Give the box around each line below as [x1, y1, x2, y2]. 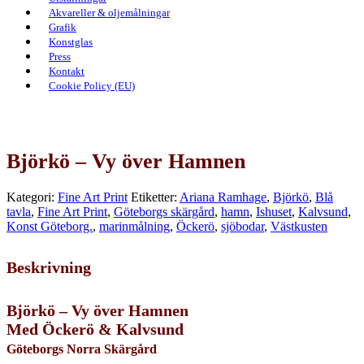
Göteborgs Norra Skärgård [6, 342, 157, 357]
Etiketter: [131, 190, 180, 205]
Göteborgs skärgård [114, 205, 214, 219]
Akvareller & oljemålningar [49, 6, 170, 19]
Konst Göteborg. [6, 219, 93, 234]
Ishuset [256, 205, 292, 219]
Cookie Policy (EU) [49, 80, 135, 93]
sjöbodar [221, 219, 264, 234]
